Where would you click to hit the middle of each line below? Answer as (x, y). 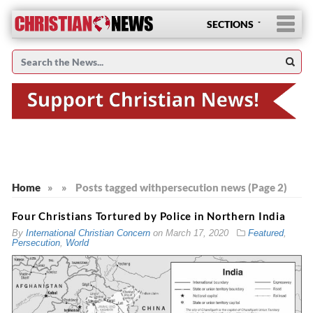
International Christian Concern (88, 233)
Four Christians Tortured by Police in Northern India (148, 216)
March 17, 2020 (197, 233)
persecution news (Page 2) (224, 187)
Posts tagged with (118, 187)
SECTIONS (230, 24)
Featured (265, 233)
